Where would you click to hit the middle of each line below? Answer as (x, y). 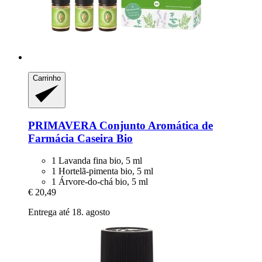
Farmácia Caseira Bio (80, 138)
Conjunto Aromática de (155, 125)
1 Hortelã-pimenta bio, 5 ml (102, 171)
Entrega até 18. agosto (69, 212)
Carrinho (47, 78)
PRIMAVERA (62, 125)
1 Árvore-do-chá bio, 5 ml (100, 182)
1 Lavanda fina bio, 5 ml (97, 161)
